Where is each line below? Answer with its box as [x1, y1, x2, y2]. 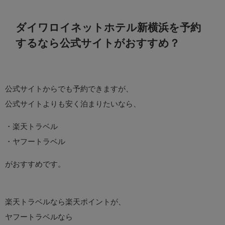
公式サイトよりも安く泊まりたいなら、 [5, 100, 141, 107]
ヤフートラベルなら [5, 213, 73, 220]
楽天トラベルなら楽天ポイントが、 [5, 198, 126, 205]
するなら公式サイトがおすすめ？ [16, 37, 180, 48]
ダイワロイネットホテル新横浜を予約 [16, 22, 201, 33]
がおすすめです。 [5, 160, 65, 168]
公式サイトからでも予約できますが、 [5, 85, 133, 92]
